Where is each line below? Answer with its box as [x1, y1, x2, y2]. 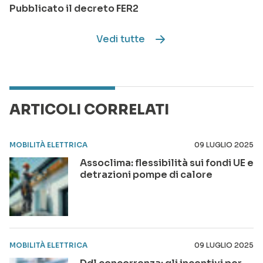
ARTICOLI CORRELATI [9, 101, 169, 119]
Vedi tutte [96, 33, 145, 46]
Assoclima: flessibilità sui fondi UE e [80, 157, 254, 170]
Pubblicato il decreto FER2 [9, 2, 139, 15]
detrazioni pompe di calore [80, 168, 213, 181]
